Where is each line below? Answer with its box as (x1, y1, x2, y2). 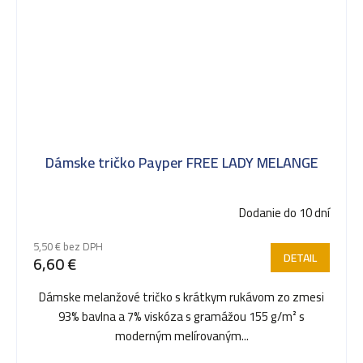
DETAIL (284, 247, 317, 269)
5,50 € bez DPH (33, 237, 103, 257)
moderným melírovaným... (114, 324, 249, 348)
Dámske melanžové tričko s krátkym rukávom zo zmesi (39, 285, 324, 310)
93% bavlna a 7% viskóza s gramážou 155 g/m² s (58, 305, 305, 329)
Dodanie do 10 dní (239, 201, 330, 225)
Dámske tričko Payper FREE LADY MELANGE (45, 149, 318, 177)
